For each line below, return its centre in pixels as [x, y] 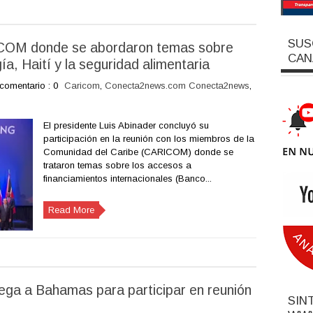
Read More [71, 210]
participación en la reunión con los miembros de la [148, 139]
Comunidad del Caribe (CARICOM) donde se [138, 152]
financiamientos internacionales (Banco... [127, 179]
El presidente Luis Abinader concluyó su [126, 125]
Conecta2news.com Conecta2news [177, 86]
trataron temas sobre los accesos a [117, 165]
